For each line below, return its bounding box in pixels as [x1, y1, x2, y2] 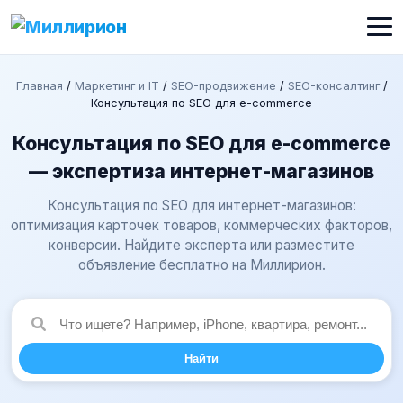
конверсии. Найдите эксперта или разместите [49, 237, 354, 254]
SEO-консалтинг [287, 79, 380, 93]
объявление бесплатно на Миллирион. [77, 256, 326, 273]
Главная [15, 79, 63, 93]
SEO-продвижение [170, 79, 276, 93]
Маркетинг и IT [74, 79, 159, 93]
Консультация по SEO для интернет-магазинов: [47, 197, 356, 214]
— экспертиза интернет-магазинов [29, 160, 374, 183]
